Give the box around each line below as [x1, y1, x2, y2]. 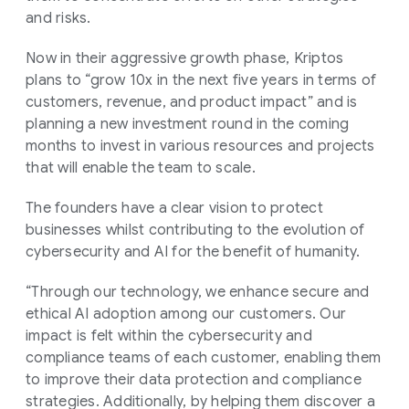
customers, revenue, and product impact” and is [26, 92, 358, 111]
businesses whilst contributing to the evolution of [26, 220, 365, 239]
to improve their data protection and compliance [26, 370, 362, 389]
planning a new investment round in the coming [26, 114, 350, 133]
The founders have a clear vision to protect [26, 198, 323, 217]
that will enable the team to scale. [26, 158, 256, 177]
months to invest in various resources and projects [26, 136, 375, 155]
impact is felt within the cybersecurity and [26, 326, 312, 345]
